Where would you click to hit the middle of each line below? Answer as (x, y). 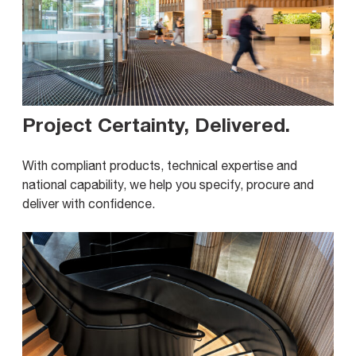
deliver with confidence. (89, 204)
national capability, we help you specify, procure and (168, 185)
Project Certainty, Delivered (154, 125)
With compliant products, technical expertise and (160, 166)
